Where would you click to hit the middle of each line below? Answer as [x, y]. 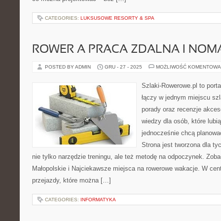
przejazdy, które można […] [72, 180]
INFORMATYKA [98, 200]
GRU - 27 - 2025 [123, 67]
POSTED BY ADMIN [69, 67]
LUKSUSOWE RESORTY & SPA [117, 18]
